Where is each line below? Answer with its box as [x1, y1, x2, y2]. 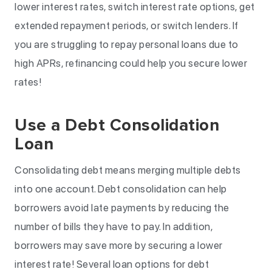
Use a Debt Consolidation [15, 115, 219, 135]
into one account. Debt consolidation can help [15, 183, 227, 195]
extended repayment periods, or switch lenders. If [15, 19, 239, 32]
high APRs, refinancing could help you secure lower [15, 57, 247, 69]
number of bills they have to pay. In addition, [15, 220, 212, 233]
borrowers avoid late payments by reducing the [15, 202, 229, 214]
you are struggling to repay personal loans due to [15, 38, 239, 50]
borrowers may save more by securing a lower [15, 239, 223, 251]
